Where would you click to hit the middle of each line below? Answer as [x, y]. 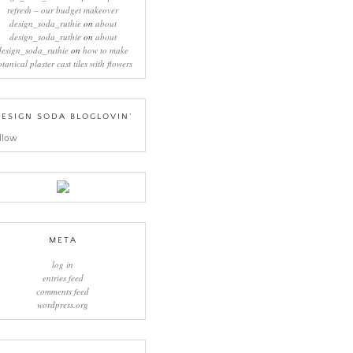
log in [63, 264]
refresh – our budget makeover [63, 9]
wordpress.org [63, 304]
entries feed [63, 277]
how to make [106, 50]
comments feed [63, 291]
